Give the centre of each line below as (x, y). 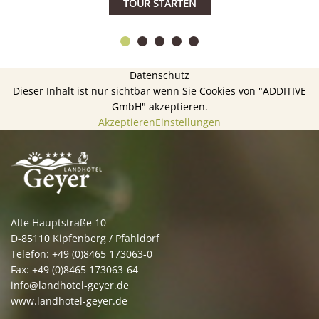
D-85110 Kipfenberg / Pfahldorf (85, 239)
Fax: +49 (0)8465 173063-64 (74, 270)
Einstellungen (188, 122)
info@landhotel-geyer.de (70, 286)
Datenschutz (159, 75)
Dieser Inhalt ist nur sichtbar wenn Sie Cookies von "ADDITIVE (159, 91)
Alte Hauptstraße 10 (58, 223)
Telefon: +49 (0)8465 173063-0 (82, 254)
